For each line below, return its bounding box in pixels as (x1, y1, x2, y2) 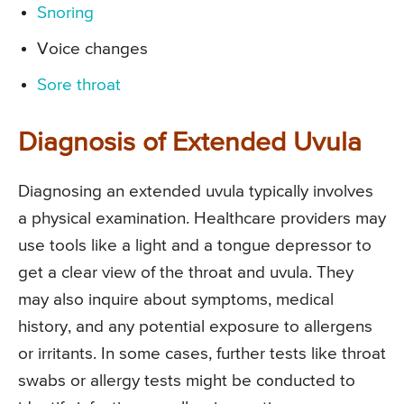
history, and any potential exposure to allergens (18, 318, 372, 336)
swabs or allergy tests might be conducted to (18, 372, 355, 390)
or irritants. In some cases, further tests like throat (18, 345, 386, 363)
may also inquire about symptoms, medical (18, 291, 334, 309)
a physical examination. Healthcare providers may (18, 210, 386, 228)
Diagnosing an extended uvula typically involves (18, 183, 373, 201)
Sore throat (37, 77, 121, 95)
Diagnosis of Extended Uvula (18, 130, 362, 158)
